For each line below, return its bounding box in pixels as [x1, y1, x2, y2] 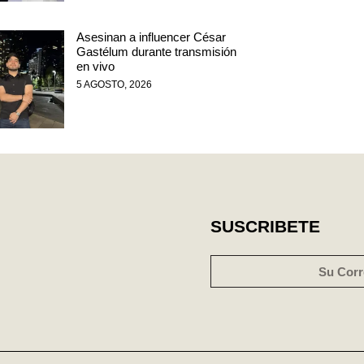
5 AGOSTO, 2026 [76, 79, 152, 91]
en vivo [76, 59, 115, 74]
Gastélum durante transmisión [76, 45, 236, 59]
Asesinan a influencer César [76, 30, 226, 45]
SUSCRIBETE [210, 217, 320, 236]
